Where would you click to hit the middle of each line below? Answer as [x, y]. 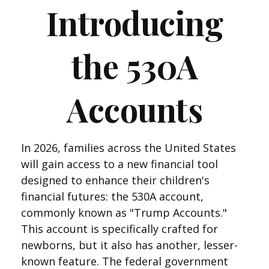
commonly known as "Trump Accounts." [124, 213]
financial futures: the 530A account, [112, 196]
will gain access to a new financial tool [119, 164]
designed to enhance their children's [115, 180]
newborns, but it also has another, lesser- [129, 245]
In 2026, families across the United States [128, 148]
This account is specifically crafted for [119, 229]
